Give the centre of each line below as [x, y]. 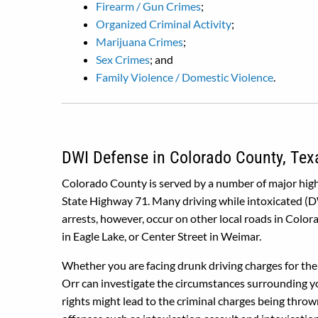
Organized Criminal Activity [164, 24]
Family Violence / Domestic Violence [185, 77]
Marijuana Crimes [139, 42]
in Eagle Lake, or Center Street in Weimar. [161, 236]
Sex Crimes [123, 59]
